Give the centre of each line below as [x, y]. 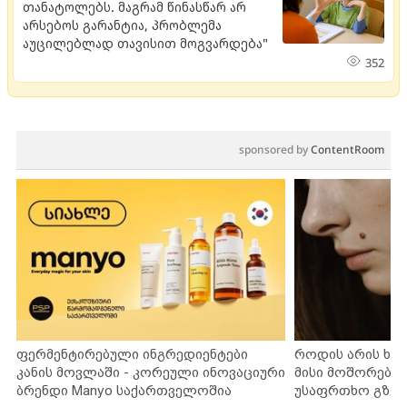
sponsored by [275, 149]
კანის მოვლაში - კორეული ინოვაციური [151, 372]
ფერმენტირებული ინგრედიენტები [132, 353]
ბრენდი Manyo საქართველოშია [124, 390]
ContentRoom [347, 149]
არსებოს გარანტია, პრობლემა [122, 25]
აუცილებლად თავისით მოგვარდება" [145, 43]
